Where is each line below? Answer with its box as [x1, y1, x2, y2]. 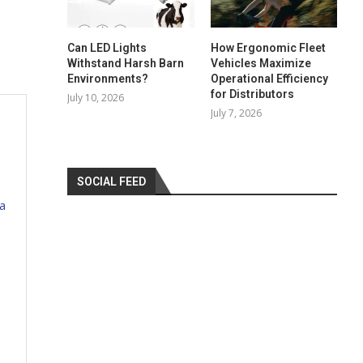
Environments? [67, 71, 149, 85]
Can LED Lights [67, 41, 147, 54]
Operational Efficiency [210, 71, 328, 85]
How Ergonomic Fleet [210, 41, 326, 54]
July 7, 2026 [210, 105, 262, 120]
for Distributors [210, 87, 294, 100]
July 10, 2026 [67, 90, 125, 105]
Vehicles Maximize [210, 56, 311, 70]
